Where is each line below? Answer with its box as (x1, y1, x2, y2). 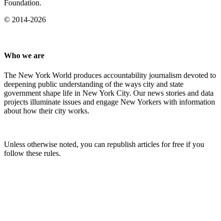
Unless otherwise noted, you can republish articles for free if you (4, 140, 204, 148)
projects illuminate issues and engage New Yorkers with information (4, 97, 215, 106)
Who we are (4, 51, 44, 60)
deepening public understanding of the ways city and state (4, 79, 184, 88)
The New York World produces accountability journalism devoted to (4, 71, 216, 79)
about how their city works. (4, 106, 89, 115)
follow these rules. (4, 148, 61, 157)
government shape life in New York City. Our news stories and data (4, 88, 214, 97)
